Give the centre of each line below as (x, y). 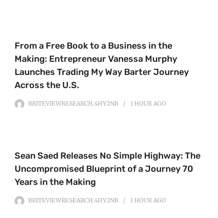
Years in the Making (55, 182)
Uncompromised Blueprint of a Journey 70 (104, 169)
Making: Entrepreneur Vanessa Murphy (96, 59)
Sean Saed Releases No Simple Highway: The (108, 156)
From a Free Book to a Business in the (93, 46)
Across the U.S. (47, 85)
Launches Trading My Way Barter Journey (102, 72)
